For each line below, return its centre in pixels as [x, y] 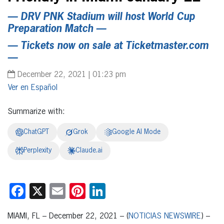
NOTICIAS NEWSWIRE [165, 216]
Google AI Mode [136, 132]
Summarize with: [36, 112]
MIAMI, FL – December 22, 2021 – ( [68, 216]
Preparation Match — [57, 29]
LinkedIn [132, 191]
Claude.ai [89, 150]
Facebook [57, 191]
